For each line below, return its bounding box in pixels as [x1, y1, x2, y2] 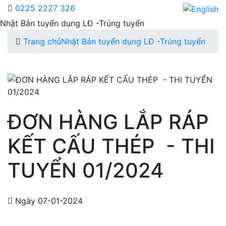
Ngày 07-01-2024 [13, 195, 83, 206]
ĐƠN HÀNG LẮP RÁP [8, 109, 209, 134]
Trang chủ [23, 36, 61, 46]
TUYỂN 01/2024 [8, 157, 163, 183]
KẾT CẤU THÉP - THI [8, 133, 215, 158]
